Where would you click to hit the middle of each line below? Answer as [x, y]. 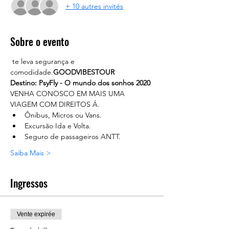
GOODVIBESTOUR [84, 72]
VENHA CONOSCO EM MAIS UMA [68, 94]
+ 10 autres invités [94, 6]
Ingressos [29, 183]
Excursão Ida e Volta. [58, 126]
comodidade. [32, 72]
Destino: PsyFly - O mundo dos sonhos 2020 [80, 83]
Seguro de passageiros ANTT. [73, 136]
